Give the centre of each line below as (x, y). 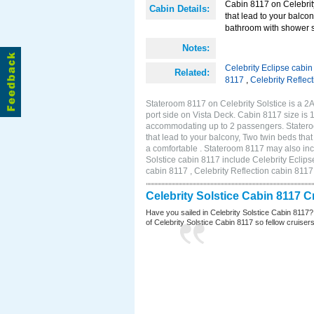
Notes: (196, 48)
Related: (192, 73)
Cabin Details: (179, 9)
